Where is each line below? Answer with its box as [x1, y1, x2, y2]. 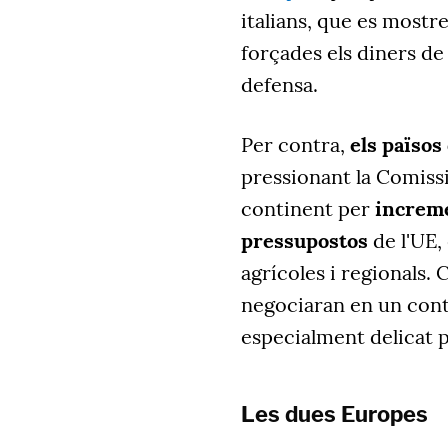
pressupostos [241, 228, 368, 254]
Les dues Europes [241, 401, 428, 428]
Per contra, [241, 132, 350, 158]
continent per [241, 196, 375, 222]
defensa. [241, 72, 318, 98]
